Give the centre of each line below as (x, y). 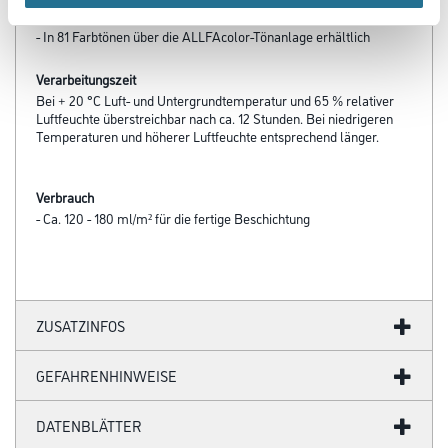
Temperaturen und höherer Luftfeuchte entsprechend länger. (207, 136)
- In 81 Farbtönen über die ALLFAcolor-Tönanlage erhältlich (203, 36)
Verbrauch (65, 197)
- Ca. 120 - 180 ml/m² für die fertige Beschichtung (173, 218)
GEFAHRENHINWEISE (106, 376)
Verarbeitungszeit (86, 79)
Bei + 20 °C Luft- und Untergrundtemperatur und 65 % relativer (215, 100)
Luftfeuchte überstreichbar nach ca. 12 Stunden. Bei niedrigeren (214, 118)
